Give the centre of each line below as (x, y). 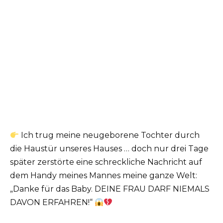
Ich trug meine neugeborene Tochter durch (110, 135)
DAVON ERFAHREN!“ (52, 203)
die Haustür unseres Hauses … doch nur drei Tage (109, 149)
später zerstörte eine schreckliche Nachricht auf (106, 162)
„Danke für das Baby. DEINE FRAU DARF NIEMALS (110, 189)
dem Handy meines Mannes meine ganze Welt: (104, 176)
